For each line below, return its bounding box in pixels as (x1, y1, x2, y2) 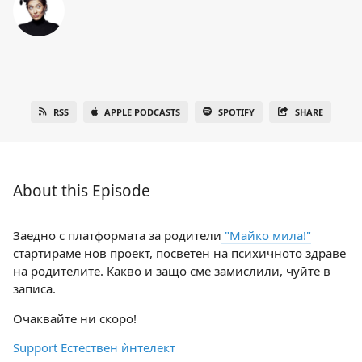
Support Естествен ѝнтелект (13, 339, 175, 356)
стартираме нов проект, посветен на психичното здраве (13, 245, 346, 261)
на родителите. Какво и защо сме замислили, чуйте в (13, 263, 330, 279)
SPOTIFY (218, 106, 255, 118)
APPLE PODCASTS (104, 106, 181, 118)
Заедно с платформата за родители (13, 227, 221, 243)
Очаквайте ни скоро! (13, 310, 137, 326)
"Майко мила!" (221, 227, 311, 243)
